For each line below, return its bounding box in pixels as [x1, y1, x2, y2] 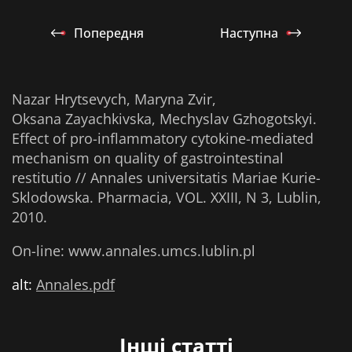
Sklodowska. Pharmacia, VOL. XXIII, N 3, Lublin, [12, 188, 321, 207]
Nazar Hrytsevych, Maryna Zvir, [12, 90, 216, 108]
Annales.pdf [36, 275, 115, 294]
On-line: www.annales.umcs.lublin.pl [12, 241, 255, 260]
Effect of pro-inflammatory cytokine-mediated [12, 129, 313, 148]
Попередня [73, 24, 144, 42]
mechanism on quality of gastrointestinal [12, 148, 284, 167]
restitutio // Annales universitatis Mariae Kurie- [12, 168, 321, 187]
